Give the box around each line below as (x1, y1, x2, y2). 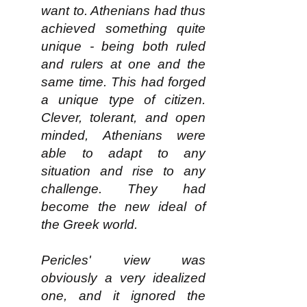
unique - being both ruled (41, 39, 206, 53)
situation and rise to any (41, 164, 206, 178)
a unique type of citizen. (41, 93, 206, 107)
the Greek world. (41, 217, 138, 232)
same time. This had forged (41, 75, 206, 89)
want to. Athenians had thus (41, 3, 206, 18)
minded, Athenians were (41, 128, 206, 143)
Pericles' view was (41, 253, 206, 267)
